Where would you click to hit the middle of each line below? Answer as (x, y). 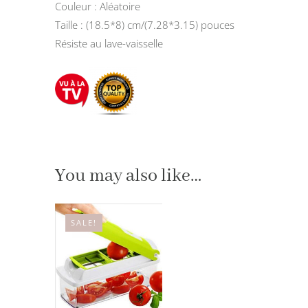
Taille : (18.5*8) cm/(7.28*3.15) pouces (145, 25)
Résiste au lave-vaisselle (109, 44)
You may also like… (128, 176)
